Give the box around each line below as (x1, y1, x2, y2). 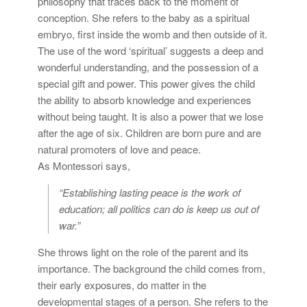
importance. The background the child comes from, (38, 260, 265, 275)
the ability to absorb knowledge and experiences (38, 92, 251, 107)
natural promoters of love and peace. (38, 141, 201, 156)
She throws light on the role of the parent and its (38, 244, 249, 259)
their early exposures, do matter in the (38, 277, 206, 292)
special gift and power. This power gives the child (38, 75, 255, 90)
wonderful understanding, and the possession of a (38, 59, 258, 74)
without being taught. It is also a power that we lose (38, 108, 263, 123)
